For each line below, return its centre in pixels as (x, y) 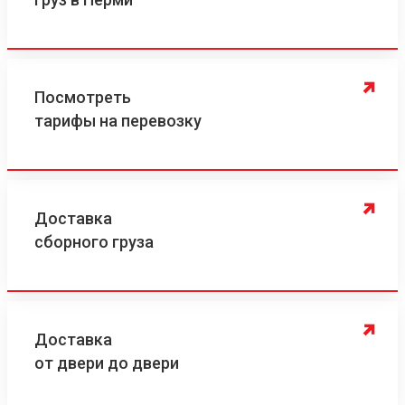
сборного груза (94, 242)
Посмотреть (83, 97)
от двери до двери (107, 363)
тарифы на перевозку (118, 121)
